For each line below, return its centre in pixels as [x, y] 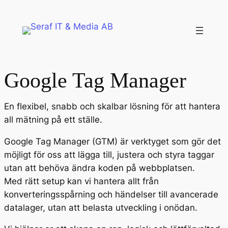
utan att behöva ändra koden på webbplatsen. [99, 168]
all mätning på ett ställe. [53, 119]
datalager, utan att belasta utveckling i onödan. [101, 207]
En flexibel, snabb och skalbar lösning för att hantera [112, 106]
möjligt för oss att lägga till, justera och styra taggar [109, 154]
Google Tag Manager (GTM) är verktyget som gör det [112, 141]
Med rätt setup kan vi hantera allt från [81, 181]
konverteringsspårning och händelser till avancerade [111, 194]
